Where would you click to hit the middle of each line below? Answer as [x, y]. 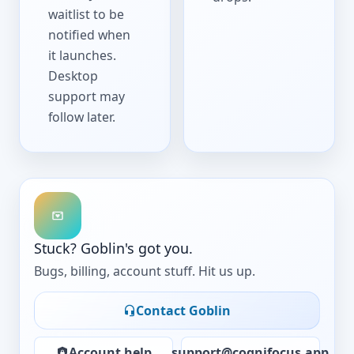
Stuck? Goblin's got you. [114, 249]
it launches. [83, 55]
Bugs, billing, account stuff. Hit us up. [145, 271]
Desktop [73, 75]
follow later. [82, 117]
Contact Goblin [183, 310]
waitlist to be [87, 14]
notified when [90, 34]
